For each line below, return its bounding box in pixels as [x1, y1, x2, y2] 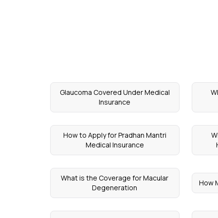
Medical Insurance [85, 140, 144, 149]
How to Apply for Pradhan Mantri [63, 130, 166, 140]
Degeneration [92, 183, 138, 192]
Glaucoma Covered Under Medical [59, 88, 170, 97]
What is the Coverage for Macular [61, 173, 169, 182]
